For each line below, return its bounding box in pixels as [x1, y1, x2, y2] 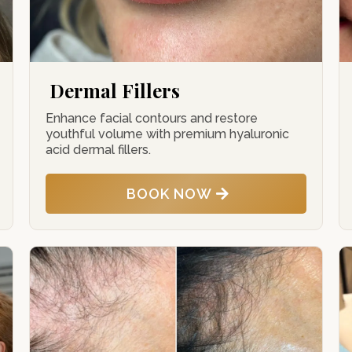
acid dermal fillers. [46, 142, 152, 157]
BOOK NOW [126, 185, 212, 202]
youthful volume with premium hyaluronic [46, 126, 290, 141]
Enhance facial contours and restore [46, 111, 258, 126]
